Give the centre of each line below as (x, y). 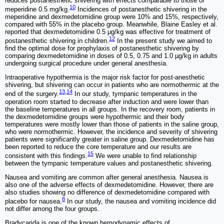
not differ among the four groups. (52, 209)
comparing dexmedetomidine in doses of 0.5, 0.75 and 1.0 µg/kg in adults (111, 56)
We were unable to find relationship (145, 155)
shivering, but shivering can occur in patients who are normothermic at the (112, 85)
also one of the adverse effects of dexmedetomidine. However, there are (109, 184)
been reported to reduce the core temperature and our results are (98, 146)
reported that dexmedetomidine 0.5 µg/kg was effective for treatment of (108, 32)
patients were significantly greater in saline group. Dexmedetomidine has (110, 139)
